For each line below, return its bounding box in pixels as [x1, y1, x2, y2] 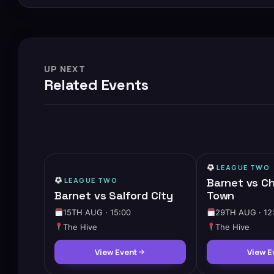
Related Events [44, 75, 149, 94]
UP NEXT [44, 62, 86, 75]
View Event [94, 246, 137, 257]
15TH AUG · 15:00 [63, 207, 131, 217]
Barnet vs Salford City [54, 188, 174, 202]
